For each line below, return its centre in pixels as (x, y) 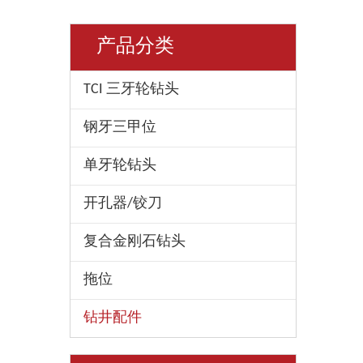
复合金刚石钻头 (135, 242)
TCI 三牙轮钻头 (131, 90)
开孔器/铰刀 (123, 204)
